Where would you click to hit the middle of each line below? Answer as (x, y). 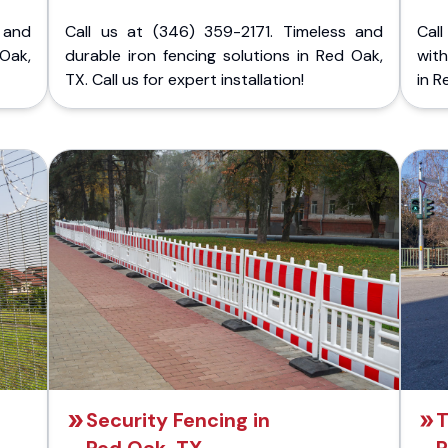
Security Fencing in (177, 420)
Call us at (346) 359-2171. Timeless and (224, 32)
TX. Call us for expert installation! (184, 80)
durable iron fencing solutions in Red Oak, (224, 56)
